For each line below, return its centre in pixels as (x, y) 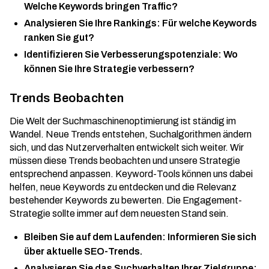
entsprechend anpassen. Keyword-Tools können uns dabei (131, 174)
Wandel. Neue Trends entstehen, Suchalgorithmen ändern (131, 134)
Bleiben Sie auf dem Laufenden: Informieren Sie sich (140, 237)
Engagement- (212, 200)
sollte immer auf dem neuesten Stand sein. (140, 213)
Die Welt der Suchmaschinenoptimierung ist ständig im (123, 121)
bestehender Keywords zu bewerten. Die (96, 200)
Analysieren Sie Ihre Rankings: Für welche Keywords (141, 23)
